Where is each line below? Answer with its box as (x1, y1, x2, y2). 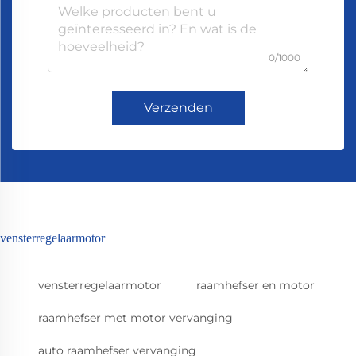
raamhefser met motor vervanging (38, 311, 233, 326)
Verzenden (143, 100, 213, 116)
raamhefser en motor (196, 278, 315, 293)
